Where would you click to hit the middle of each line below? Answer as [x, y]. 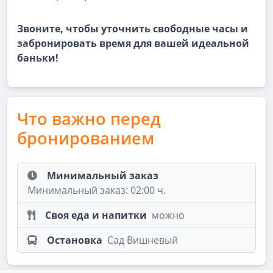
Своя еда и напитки [96, 215]
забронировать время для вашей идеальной [133, 43]
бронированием [86, 138]
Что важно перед [89, 119]
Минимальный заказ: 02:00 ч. [97, 190]
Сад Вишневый [143, 240]
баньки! [38, 58]
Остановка [75, 240]
